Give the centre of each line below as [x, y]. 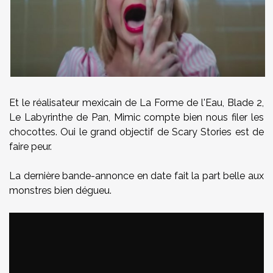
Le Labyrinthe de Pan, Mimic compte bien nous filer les [136, 118]
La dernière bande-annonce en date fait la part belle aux [136, 176]
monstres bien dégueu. [60, 191]
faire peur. [30, 147]
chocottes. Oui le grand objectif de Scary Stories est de [136, 132]
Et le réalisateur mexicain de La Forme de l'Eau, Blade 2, [136, 103]
